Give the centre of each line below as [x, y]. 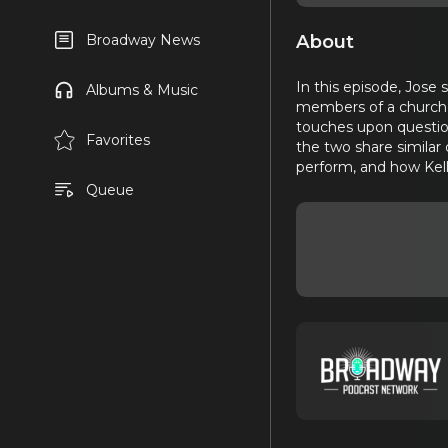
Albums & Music [141, 90]
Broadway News [142, 40]
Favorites [117, 140]
